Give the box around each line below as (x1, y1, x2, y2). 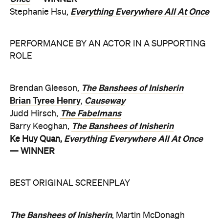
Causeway (85, 96, 125, 106)
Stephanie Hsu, (10, 8, 70, 17)
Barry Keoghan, (10, 122, 71, 131)
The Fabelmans (60, 109, 121, 118)
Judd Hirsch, (10, 109, 60, 118)
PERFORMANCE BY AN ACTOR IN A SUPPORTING (10, 40, 206, 48)
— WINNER (10, 147, 55, 156)
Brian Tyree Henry (10, 96, 81, 106)
